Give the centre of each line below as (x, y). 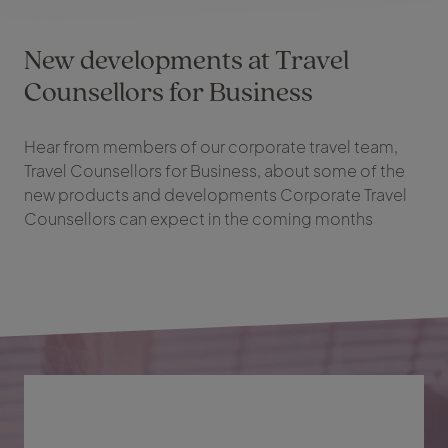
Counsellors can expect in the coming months (198, 219)
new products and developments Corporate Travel (215, 195)
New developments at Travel (186, 59)
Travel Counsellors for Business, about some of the (214, 171)
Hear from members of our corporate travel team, (211, 147)
